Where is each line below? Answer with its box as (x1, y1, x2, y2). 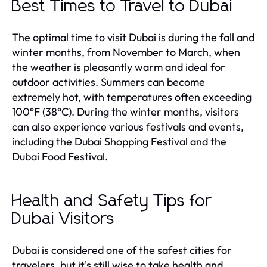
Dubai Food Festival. (12, 149, 108, 163)
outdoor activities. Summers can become (12, 74, 205, 89)
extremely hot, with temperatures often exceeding (12, 89, 252, 104)
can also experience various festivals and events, (12, 119, 244, 133)
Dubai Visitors (12, 210, 115, 228)
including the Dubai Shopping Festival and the (12, 134, 226, 148)
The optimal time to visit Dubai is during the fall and (12, 30, 254, 44)
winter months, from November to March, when (12, 45, 240, 59)
